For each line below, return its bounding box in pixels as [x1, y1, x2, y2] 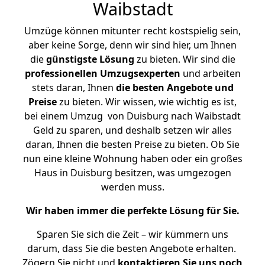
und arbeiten [180, 67, 241, 80]
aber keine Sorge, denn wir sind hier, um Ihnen [28, 38, 237, 51]
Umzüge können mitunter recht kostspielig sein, [24, 24, 241, 37]
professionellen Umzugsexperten [24, 67, 180, 80]
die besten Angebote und [115, 81, 234, 94]
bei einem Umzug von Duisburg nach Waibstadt [24, 109, 241, 122]
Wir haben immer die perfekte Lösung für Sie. [25, 204, 240, 217]
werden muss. [101, 180, 164, 193]
